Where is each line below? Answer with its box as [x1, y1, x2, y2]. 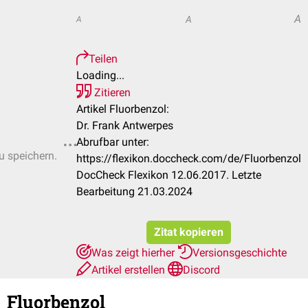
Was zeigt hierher [91, 246, 177, 259]
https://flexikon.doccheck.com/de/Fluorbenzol [76, 152, 301, 165]
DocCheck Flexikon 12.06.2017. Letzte [76, 168, 261, 181]
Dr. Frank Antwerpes [76, 119, 173, 132]
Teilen [89, 52, 118, 65]
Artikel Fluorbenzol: [76, 102, 169, 115]
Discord [183, 263, 220, 276]
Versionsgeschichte [192, 246, 287, 259]
